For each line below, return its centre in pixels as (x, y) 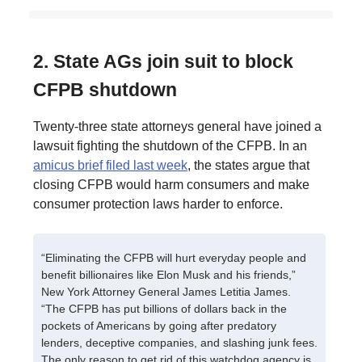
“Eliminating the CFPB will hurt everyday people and (174, 257)
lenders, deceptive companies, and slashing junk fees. (179, 342)
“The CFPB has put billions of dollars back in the (164, 308)
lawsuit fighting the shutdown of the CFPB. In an (170, 145)
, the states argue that (248, 165)
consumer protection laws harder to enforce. (158, 204)
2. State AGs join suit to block (163, 61)
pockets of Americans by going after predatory (159, 325)
